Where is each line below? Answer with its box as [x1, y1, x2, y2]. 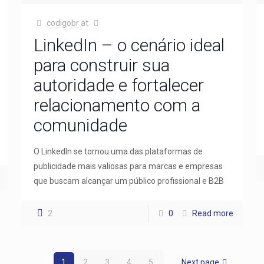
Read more [192, 208, 234, 218]
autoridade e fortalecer [33, 74, 204, 95]
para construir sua [33, 54, 170, 75]
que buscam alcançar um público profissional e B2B [33, 176, 224, 186]
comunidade [33, 114, 127, 136]
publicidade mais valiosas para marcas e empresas [33, 161, 223, 171]
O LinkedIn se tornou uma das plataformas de [33, 146, 203, 156]
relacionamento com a [33, 94, 200, 115]
